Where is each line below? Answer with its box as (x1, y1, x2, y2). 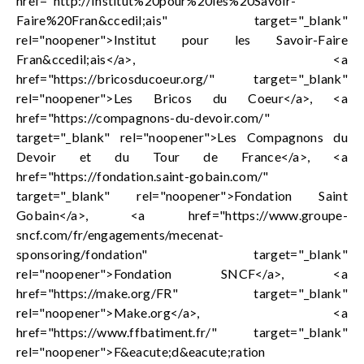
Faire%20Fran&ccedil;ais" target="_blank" (16, 12, 348, 28)
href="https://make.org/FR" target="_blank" (16, 285, 348, 301)
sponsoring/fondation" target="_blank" (16, 246, 348, 262)
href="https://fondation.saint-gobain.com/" (16, 168, 269, 184)
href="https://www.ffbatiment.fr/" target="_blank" (16, 324, 348, 340)
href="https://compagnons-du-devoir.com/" (16, 110, 270, 125)
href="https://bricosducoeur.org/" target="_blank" (16, 71, 348, 86)
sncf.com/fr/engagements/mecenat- (16, 227, 224, 242)
